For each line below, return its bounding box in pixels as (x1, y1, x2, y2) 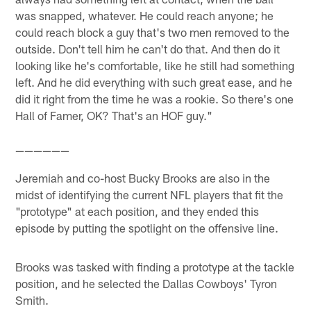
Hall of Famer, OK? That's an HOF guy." (15, 108, 213, 122)
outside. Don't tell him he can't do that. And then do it (15, 41, 280, 56)
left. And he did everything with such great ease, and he (15, 74, 293, 89)
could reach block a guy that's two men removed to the (15, 24, 290, 39)
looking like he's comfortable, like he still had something (15, 58, 295, 72)
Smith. (15, 293, 49, 308)
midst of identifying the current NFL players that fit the (15, 187, 284, 202)
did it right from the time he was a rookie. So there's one (15, 91, 294, 106)
